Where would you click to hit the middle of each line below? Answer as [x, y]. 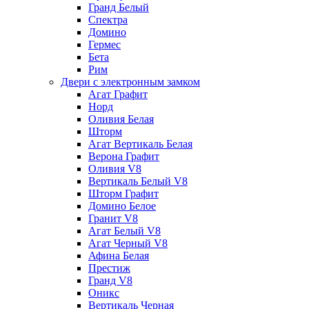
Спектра [108, 19]
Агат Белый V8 [124, 230]
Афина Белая [119, 255]
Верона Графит [124, 156]
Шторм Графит [123, 193]
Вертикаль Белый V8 [138, 181]
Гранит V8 [113, 218]
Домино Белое [122, 206]
